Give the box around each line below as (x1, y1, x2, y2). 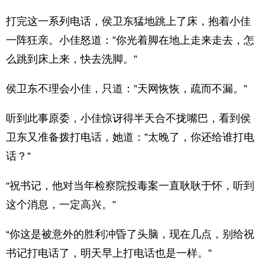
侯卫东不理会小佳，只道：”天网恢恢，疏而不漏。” (6, 83, 247, 95)
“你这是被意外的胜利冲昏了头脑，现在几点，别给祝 (6, 228, 254, 240)
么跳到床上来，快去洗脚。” (6, 53, 137, 65)
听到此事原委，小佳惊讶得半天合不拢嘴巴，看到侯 (6, 112, 251, 124)
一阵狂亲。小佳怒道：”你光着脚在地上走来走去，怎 (6, 34, 254, 46)
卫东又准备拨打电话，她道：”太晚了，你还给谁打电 (6, 131, 254, 143)
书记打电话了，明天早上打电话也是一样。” (6, 247, 212, 259)
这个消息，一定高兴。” (6, 199, 116, 211)
